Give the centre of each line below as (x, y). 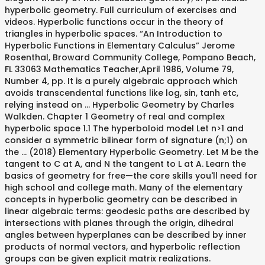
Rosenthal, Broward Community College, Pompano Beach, (130, 57)
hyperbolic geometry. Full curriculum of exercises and (121, 10)
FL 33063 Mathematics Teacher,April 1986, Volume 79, (119, 69)
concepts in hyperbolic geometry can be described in (121, 199)
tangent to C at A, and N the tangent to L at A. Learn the (125, 164)
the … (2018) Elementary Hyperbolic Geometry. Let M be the (132, 152)
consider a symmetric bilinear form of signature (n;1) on (126, 140)
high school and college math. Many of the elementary (124, 188)
